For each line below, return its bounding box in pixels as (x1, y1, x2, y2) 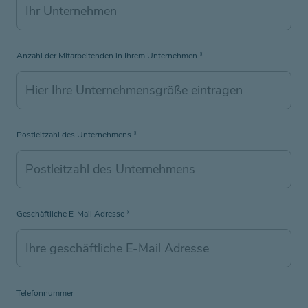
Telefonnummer (16, 287, 74, 298)
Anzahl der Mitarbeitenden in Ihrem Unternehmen (16, 49, 199, 61)
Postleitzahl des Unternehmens (16, 129, 133, 140)
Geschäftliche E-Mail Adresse (16, 208, 126, 219)
